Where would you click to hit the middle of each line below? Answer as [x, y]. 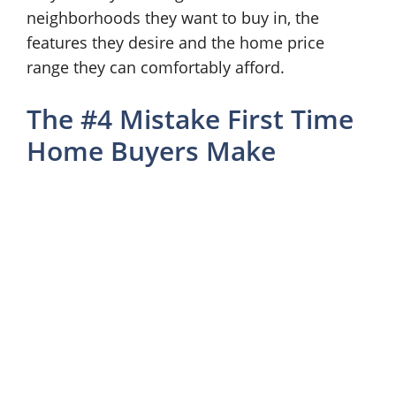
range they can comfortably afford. [156, 67]
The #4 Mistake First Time [190, 119]
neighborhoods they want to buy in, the [173, 18]
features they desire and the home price [175, 42]
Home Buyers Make [151, 151]
